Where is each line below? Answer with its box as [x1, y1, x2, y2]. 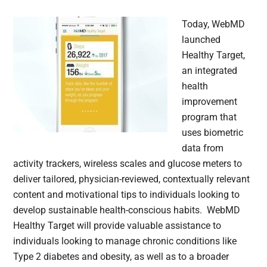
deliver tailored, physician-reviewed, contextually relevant [13, 173, 250, 185]
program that [182, 111, 237, 123]
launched [182, 34, 221, 46]
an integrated [182, 65, 238, 77]
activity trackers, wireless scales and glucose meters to [13, 158, 243, 170]
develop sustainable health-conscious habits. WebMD [13, 204, 241, 216]
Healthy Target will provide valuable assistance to [13, 220, 222, 232]
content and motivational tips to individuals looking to [13, 189, 240, 201]
